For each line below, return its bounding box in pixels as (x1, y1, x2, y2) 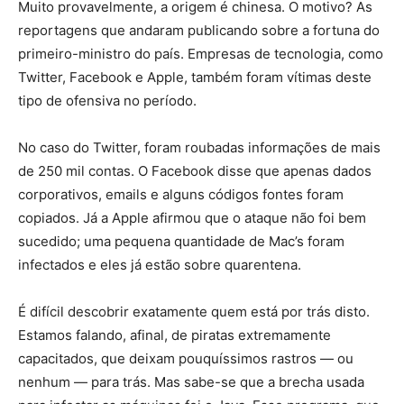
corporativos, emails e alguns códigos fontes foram (18, 186, 344, 204)
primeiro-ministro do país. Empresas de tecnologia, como (18, 45, 383, 63)
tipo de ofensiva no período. (18, 92, 197, 110)
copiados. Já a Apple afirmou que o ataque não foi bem (18, 209, 366, 227)
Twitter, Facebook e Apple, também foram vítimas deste (18, 69, 372, 87)
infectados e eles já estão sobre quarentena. (18, 256, 301, 274)
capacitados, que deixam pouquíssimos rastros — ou (18, 350, 353, 368)
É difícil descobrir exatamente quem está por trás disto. (18, 303, 370, 321)
